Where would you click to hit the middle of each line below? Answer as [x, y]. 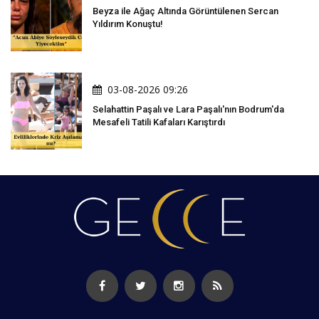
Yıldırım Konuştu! [128, 23]
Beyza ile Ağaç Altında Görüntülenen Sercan [185, 11]
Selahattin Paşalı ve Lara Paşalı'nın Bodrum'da [188, 109]
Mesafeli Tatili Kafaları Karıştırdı [159, 122]
